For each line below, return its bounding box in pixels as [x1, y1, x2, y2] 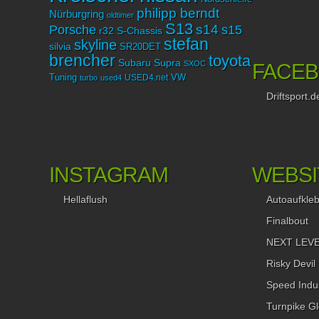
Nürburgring [48, 8, 104, 21]
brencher [48, 51, 115, 70]
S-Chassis [116, 26, 162, 37]
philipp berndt [136, 6, 219, 21]
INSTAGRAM [48, 163, 168, 187]
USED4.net [124, 73, 168, 83]
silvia [48, 41, 71, 53]
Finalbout [266, 215, 308, 227]
